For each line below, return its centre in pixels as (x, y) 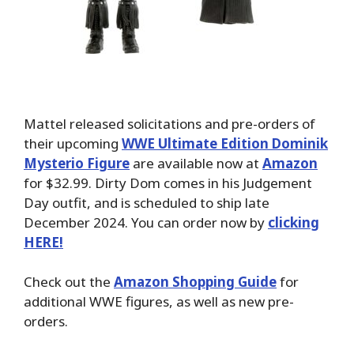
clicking (294, 222)
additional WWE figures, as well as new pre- (159, 302)
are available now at (196, 163)
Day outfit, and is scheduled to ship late (147, 202)
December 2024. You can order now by (146, 222)
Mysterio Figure (77, 163)
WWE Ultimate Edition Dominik (225, 143)
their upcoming (73, 143)
